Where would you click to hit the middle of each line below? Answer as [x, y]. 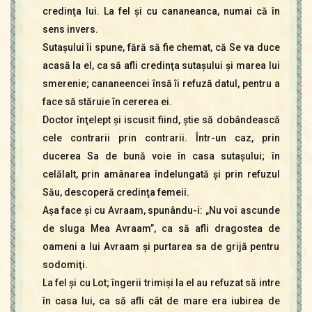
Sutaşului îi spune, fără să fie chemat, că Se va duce [161, 47]
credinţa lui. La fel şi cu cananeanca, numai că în [161, 11]
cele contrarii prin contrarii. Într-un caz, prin [161, 138]
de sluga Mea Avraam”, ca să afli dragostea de [161, 228]
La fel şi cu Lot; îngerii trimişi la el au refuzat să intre [161, 283]
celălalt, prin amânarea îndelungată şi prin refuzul [161, 174]
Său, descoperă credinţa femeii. [116, 192]
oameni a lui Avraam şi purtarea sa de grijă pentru [161, 247]
